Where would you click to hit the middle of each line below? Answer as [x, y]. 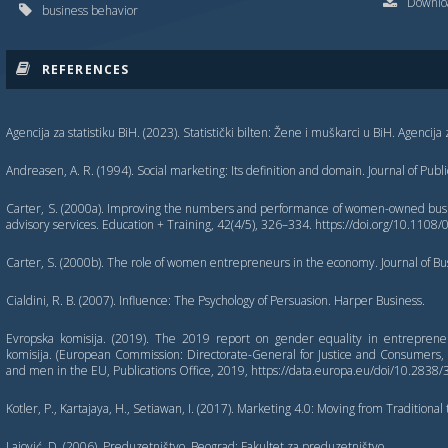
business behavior [90, 10]
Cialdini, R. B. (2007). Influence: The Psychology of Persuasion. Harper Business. [216, 300]
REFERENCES [85, 69]
